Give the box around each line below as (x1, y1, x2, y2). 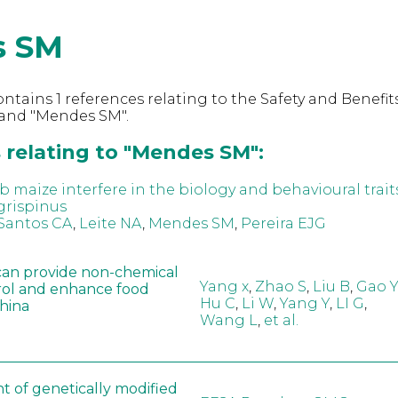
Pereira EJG (240, 214, 326, 232)
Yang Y (279, 295, 330, 313)
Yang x (199, 278, 249, 296)
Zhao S (254, 278, 306, 296)
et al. (263, 312, 298, 330)
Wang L (199, 312, 258, 330)
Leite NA (78, 214, 142, 232)
